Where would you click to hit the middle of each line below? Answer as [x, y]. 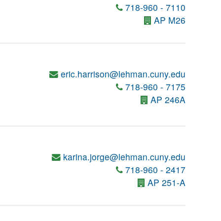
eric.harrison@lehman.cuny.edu [123, 74]
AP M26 [170, 20]
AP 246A [168, 99]
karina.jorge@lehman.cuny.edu [124, 157]
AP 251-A [166, 182]
